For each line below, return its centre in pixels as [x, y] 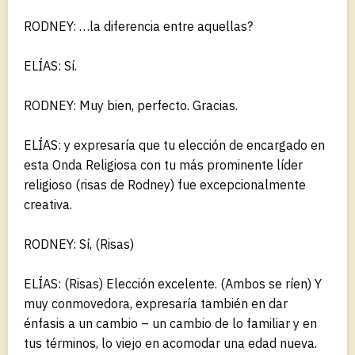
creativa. [48, 204]
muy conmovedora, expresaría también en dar [156, 303]
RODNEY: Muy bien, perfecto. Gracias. [131, 105]
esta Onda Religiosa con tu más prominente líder [163, 164]
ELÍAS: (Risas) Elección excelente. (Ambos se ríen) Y [173, 283]
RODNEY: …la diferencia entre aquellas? [138, 26]
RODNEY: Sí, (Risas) [79, 244]
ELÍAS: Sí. [50, 65]
